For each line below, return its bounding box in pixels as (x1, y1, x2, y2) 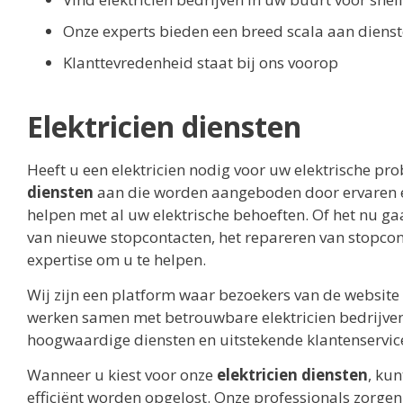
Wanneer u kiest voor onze (27, 364, 217, 386)
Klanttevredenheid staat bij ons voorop (63, 51, 338, 73)
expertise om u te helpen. (27, 248, 206, 270)
